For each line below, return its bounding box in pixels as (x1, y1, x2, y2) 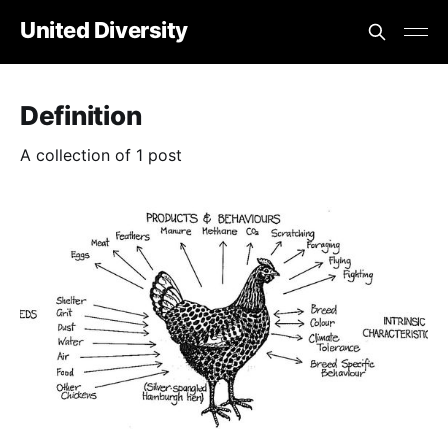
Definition (20, 100, 142, 131)
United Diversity (20, 16, 188, 43)
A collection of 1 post (20, 145, 182, 165)
